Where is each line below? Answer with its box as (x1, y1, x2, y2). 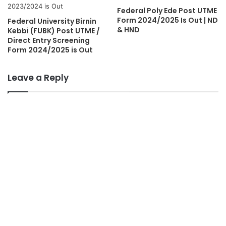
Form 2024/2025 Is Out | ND (117, 15, 218, 26)
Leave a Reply (8, 72, 69, 84)
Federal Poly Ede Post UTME (117, 6, 217, 16)
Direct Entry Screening (8, 35, 90, 46)
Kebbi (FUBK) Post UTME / (8, 26, 100, 36)
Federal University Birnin (8, 16, 96, 27)
